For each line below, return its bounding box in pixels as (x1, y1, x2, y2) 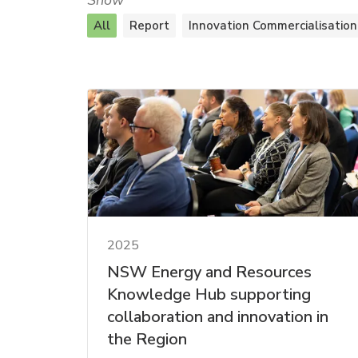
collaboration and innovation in (107, 305, 328, 328)
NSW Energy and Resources (107, 261, 312, 283)
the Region (107, 328, 187, 350)
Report (129, 18, 169, 34)
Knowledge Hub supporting (107, 283, 311, 305)
